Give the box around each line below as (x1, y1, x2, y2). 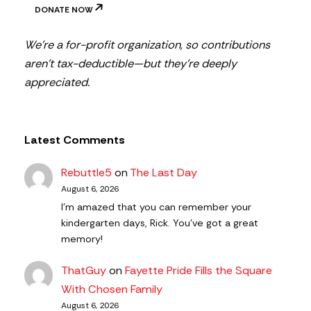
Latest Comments (24, 132, 125, 147)
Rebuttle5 (61, 165, 112, 180)
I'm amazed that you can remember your (61, 200, 252, 213)
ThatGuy (61, 262, 107, 278)
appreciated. (24, 75, 90, 90)
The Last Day (130, 165, 198, 180)
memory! (61, 232, 103, 245)
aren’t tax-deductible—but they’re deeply (24, 56, 237, 72)
